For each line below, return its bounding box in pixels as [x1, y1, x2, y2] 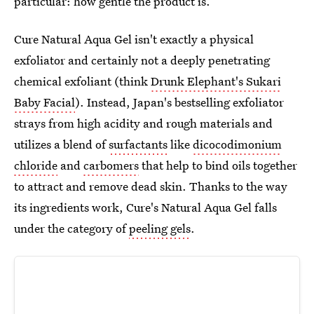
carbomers [83, 157, 139, 173]
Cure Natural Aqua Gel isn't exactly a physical [14, 31, 254, 47]
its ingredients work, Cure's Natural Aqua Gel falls [14, 199, 277, 215]
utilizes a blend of [14, 136, 109, 152]
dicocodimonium [193, 136, 282, 152]
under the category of [14, 220, 129, 236]
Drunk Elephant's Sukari [151, 73, 281, 89]
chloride [14, 157, 57, 173]
